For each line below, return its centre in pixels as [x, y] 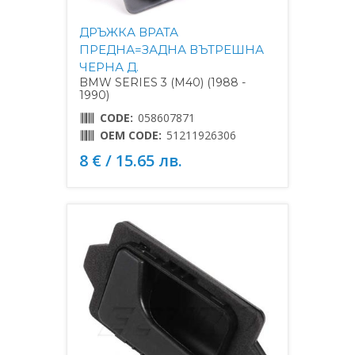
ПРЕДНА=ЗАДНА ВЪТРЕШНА [172, 50]
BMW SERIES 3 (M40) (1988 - [162, 83]
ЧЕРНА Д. [109, 67]
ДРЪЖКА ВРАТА [129, 32]
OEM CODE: [131, 136]
